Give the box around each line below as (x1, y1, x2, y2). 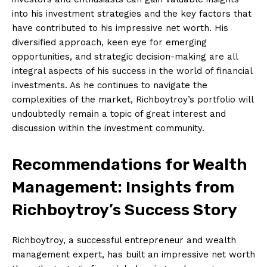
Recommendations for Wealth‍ (12, 154, 247, 174)
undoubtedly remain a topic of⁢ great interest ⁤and (12, 108, 226, 119)
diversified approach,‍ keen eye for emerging (12, 36, 207, 48)
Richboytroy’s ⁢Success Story (12, 200, 237, 219)
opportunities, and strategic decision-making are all (12, 51, 238, 62)
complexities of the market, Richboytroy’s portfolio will (12, 94, 253, 105)
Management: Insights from (12, 177, 234, 197)
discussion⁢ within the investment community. (12, 122, 204, 133)
